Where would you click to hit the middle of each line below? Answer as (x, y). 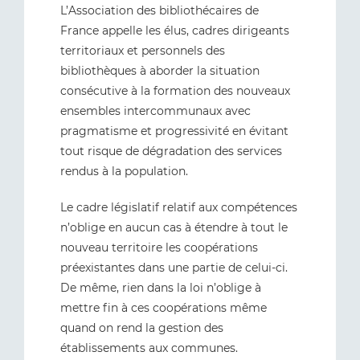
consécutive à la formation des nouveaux (175, 91)
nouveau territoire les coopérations (159, 247)
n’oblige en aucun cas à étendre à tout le (174, 227)
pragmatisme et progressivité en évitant (174, 131)
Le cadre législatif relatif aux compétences (179, 207)
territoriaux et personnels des (143, 51)
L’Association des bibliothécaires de (160, 10)
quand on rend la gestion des (142, 328)
